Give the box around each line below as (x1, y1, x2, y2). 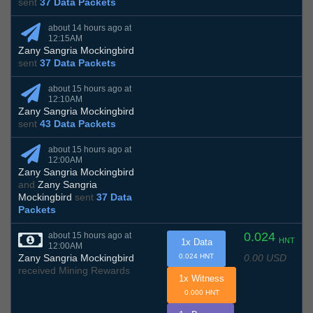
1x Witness (179, 273, 224, 284)
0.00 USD (244, 252, 286, 263)
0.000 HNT (184, 289, 219, 297)
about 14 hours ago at (48, 23, 131, 34)
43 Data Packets (40, 118, 116, 130)
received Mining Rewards (18, 265, 130, 277)
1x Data (180, 237, 212, 248)
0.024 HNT (179, 252, 214, 261)
